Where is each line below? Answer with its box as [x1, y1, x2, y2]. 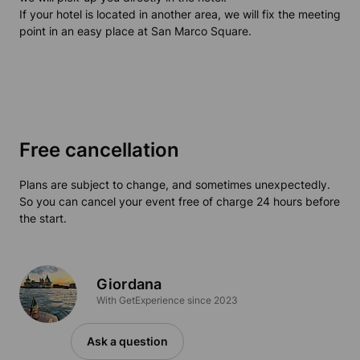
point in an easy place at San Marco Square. [19, 24, 252, 39]
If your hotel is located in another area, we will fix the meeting [19, 7, 341, 22]
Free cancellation [19, 138, 179, 162]
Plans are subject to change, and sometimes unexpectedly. [19, 178, 330, 192]
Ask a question [87, 334, 168, 349]
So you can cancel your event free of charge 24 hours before [19, 194, 340, 209]
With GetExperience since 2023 [96, 294, 238, 307]
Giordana [96, 276, 162, 293]
